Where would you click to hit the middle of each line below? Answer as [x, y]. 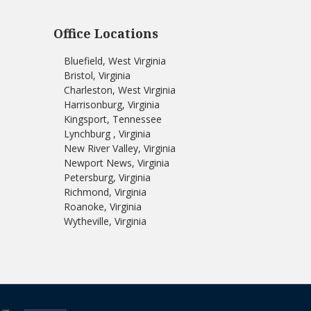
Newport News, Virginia [116, 163]
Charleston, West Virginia [119, 90]
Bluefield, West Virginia [115, 61]
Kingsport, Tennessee [112, 119]
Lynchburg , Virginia [107, 134]
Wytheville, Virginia [105, 221]
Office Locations [106, 34]
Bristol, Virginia [97, 76]
